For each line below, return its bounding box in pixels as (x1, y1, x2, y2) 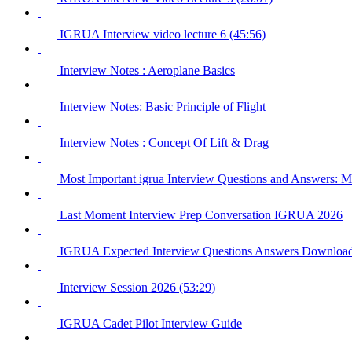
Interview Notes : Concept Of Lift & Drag (60, 135, 269, 149)
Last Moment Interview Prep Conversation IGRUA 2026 (60, 207, 343, 222)
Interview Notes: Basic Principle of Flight (60, 99, 266, 113)
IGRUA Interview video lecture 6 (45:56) (60, 27, 266, 41)
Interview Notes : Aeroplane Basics (60, 63, 235, 77)
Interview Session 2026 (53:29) (60, 280, 215, 294)
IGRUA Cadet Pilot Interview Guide (60, 316, 242, 330)
